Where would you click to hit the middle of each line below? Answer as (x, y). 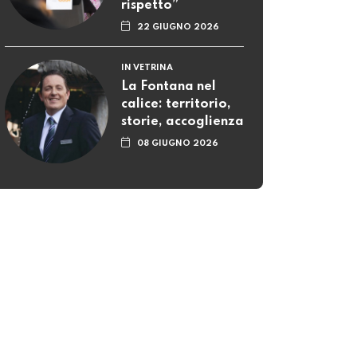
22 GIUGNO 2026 (178, 27)
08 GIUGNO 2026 (178, 144)
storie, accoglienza (182, 122)
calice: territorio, (176, 105)
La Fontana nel (169, 87)
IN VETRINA (147, 68)
